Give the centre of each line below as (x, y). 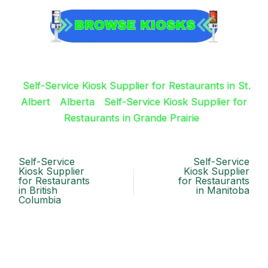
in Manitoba (223, 191)
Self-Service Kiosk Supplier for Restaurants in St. (136, 85)
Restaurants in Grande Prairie (132, 118)
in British (38, 191)
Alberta (77, 101)
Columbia (39, 200)
